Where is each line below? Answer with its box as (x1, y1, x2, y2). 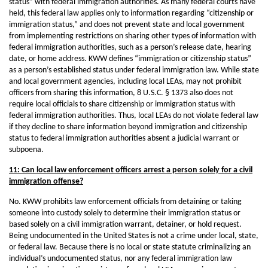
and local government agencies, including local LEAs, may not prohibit (9, 77, 242, 86)
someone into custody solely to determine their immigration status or (9, 209, 240, 218)
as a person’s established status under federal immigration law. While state (9, 66, 259, 75)
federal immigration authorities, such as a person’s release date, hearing (9, 43, 251, 52)
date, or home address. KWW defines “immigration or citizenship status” (9, 54, 251, 63)
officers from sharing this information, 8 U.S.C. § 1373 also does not (9, 89, 233, 98)
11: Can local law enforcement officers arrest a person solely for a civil (9, 166, 252, 175)
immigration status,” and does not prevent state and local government (9, 20, 245, 29)
